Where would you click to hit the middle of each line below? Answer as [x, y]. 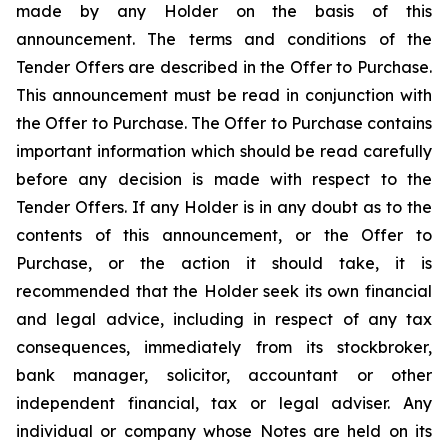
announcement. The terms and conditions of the [224, 39]
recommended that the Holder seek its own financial [224, 291]
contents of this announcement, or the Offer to [224, 235]
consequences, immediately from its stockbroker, [224, 347]
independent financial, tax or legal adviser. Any [224, 403]
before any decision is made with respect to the [224, 179]
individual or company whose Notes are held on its [224, 431]
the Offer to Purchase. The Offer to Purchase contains [224, 123]
